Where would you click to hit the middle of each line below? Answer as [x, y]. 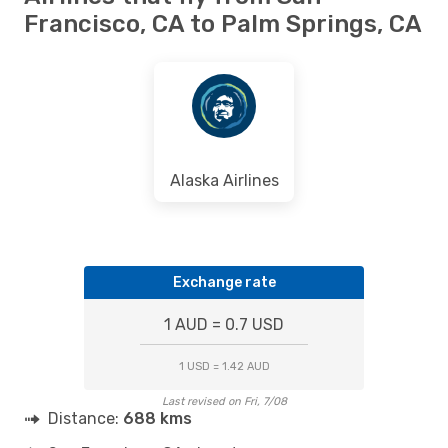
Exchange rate [224, 282]
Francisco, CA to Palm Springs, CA [223, 23]
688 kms [157, 418]
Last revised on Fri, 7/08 [224, 401]
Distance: [85, 418]
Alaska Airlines [224, 180]
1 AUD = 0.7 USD [224, 324]
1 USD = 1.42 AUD [224, 366]
